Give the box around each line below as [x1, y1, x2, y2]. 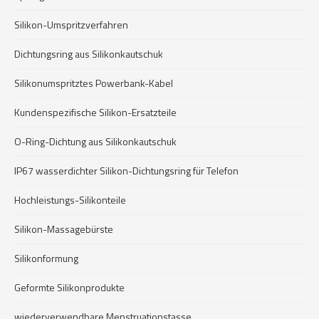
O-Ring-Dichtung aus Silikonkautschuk [14, 134, 177, 149]
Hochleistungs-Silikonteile [14, 192, 126, 207]
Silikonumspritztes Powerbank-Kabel [14, 75, 173, 90]
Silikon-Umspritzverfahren [14, 17, 128, 32]
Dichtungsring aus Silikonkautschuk [14, 46, 163, 61]
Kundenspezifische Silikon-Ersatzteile [14, 105, 177, 120]
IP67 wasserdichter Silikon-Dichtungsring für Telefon [14, 163, 239, 178]
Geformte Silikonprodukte [14, 280, 125, 295]
